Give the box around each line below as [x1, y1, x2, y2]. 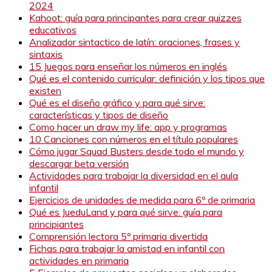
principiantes [29, 217, 84, 230]
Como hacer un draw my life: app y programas [29, 120, 227, 133]
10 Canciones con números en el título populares [29, 132, 238, 145]
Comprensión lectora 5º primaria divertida [29, 229, 208, 242]
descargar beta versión [29, 157, 129, 169]
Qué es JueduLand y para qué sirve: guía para [29, 205, 222, 218]
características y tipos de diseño [29, 108, 168, 121]
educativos [29, 23, 76, 36]
